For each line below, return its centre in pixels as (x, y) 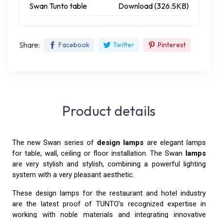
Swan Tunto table (58, 6)
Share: (29, 45)
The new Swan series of (55, 143)
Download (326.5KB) (154, 6)
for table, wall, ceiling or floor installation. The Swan (99, 154)
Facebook (74, 45)
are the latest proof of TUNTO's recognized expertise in (109, 204)
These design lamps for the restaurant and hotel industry (109, 193)
